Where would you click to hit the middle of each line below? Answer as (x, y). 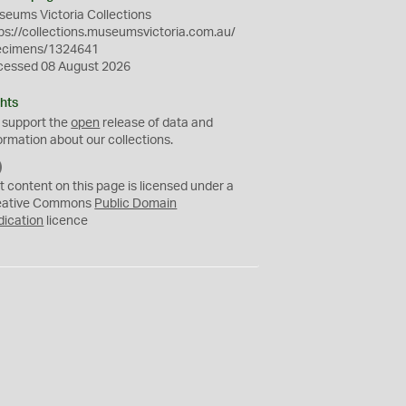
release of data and (157, 123)
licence (66, 221)
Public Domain (136, 204)
